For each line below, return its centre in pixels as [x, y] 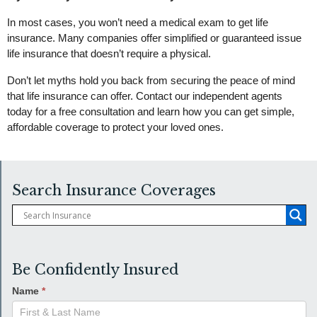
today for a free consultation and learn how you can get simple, [151, 112]
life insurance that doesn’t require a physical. [109, 54]
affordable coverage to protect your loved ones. [115, 127]
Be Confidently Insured [96, 270]
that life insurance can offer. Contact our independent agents [145, 96]
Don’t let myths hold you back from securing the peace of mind [151, 81]
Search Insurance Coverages [114, 191]
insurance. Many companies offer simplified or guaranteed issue [154, 38]
